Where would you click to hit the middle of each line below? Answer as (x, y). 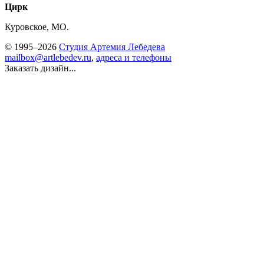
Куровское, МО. (37, 27)
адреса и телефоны (134, 57)
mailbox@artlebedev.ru (48, 57)
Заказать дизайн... (40, 68)
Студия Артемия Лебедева (112, 47)
